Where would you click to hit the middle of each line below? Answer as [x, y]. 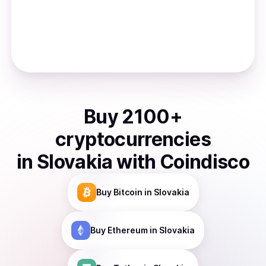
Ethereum [128, 230]
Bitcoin [128, 192]
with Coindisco [183, 162]
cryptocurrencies [133, 139]
